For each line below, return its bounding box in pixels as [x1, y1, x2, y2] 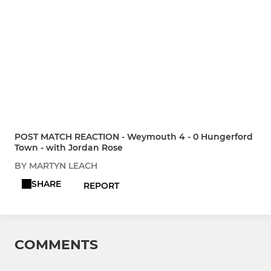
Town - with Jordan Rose [15, 142, 123, 154]
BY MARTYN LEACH [15, 160, 97, 172]
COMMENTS [15, 237, 98, 253]
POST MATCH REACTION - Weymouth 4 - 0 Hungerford [15, 131, 253, 143]
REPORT [83, 180, 120, 192]
